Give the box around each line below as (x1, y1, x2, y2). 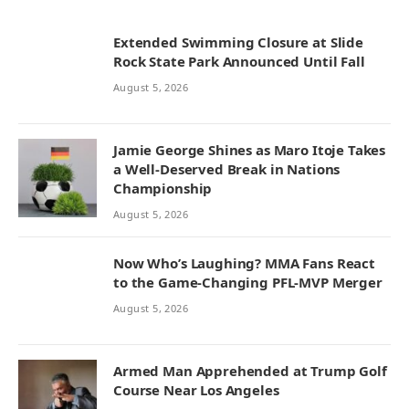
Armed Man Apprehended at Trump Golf (113, 362, 387, 381)
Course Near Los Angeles (113, 381, 279, 400)
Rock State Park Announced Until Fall (113, 52, 365, 71)
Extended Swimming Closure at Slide (113, 33, 363, 52)
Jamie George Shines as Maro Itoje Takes (113, 141, 386, 160)
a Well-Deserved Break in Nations (113, 160, 341, 179)
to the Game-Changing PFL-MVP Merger (113, 273, 383, 292)
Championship (113, 179, 213, 198)
